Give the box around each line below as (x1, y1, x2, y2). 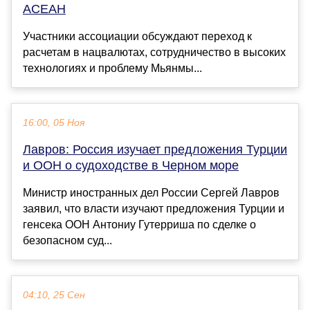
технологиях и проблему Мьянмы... (23, 62, 202, 75)
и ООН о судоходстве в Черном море (23, 158, 239, 173)
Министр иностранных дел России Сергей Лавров (23, 187, 280, 199)
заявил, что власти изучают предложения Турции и (23, 203, 284, 215)
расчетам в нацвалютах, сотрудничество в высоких (23, 46, 286, 59)
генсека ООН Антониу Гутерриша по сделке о (23, 219, 256, 231)
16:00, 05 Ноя (23, 118, 84, 129)
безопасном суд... (23, 235, 112, 247)
